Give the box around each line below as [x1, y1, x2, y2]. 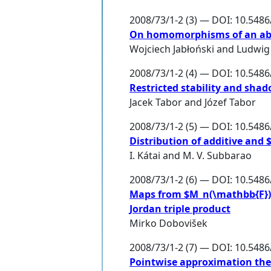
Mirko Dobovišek [129, 217, 207, 230]
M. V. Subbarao [183, 149, 252, 163]
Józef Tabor [204, 96, 256, 109]
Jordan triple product [129, 202, 230, 216]
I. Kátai [129, 149, 160, 163]
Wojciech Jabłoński [129, 42, 214, 56]
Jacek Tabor [129, 96, 182, 109]
